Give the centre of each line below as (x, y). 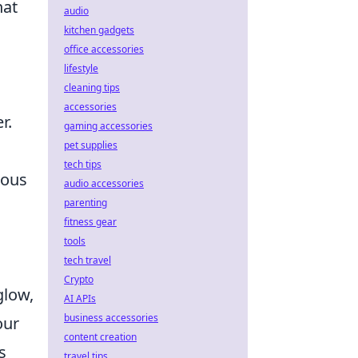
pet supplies (91, 145)
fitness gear (90, 222)
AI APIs (80, 298)
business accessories (111, 318)
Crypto (79, 279)
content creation (100, 337)
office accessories (104, 49)
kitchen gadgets (99, 30)
